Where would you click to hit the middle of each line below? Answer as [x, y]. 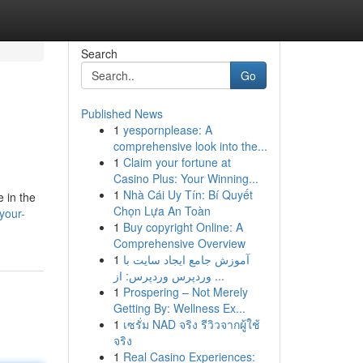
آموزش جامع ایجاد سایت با [186, 259]
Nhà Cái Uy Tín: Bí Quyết [188, 194]
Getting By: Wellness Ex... [179, 308]
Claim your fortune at [177, 162]
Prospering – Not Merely [185, 292]
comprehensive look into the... [190, 146]
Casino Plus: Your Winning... [186, 178]
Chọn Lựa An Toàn [162, 211]
